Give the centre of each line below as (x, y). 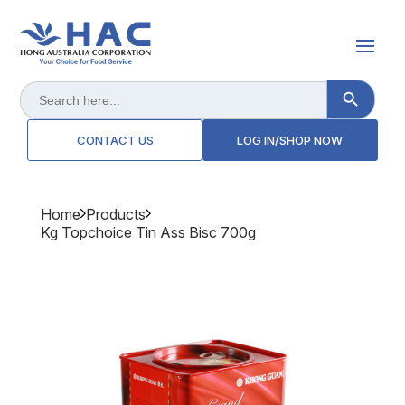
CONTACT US (115, 141)
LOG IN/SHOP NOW (290, 141)
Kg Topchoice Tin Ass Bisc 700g (148, 233)
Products (115, 215)
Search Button (370, 84)
